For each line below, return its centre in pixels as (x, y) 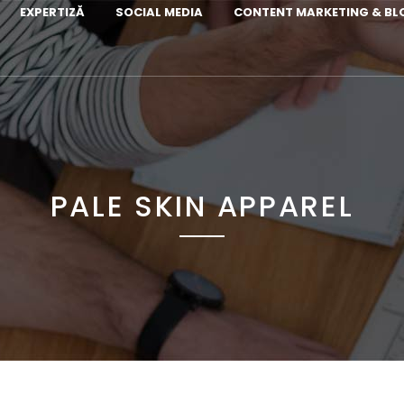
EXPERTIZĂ (52, 12)
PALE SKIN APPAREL (202, 206)
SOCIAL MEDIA (159, 12)
